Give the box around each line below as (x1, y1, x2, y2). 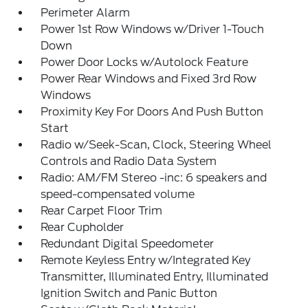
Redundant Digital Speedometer (41, 237, 214, 250)
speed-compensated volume (41, 188, 195, 201)
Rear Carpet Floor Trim (41, 204, 163, 217)
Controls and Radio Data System (41, 155, 217, 168)
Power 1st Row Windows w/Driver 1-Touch (41, 23, 265, 36)
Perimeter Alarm (41, 6, 131, 19)
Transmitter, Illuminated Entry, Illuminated (41, 270, 269, 283)
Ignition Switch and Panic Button (41, 287, 218, 300)
